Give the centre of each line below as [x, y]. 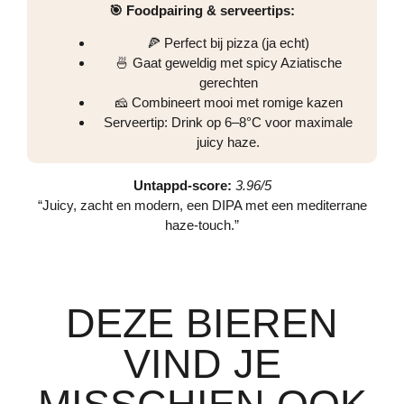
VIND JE [202, 363]
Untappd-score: [182, 186]
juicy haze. [228, 142]
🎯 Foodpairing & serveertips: [202, 10]
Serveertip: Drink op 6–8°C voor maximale [228, 123]
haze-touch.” [202, 225]
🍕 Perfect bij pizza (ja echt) [228, 43]
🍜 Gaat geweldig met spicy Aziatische [228, 63]
